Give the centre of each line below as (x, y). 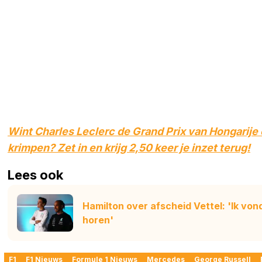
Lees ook (35, 175)
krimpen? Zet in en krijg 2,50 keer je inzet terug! (129, 148)
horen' (98, 220)
